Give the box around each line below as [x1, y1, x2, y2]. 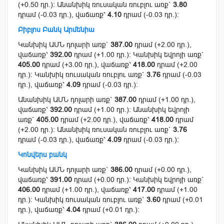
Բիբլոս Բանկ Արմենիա [18, 25, 94, 34]
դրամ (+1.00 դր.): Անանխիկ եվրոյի [72, 105, 189, 114]
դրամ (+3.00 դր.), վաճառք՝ [40, 60, 133, 69]
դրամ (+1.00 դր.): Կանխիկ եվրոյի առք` [72, 50, 204, 59]
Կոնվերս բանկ [18, 150, 67, 159]
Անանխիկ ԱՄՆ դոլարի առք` [18, 95, 114, 104]
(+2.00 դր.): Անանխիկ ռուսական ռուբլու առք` [18, 125, 173, 134]
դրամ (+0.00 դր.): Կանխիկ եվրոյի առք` [72, 175, 204, 184]
